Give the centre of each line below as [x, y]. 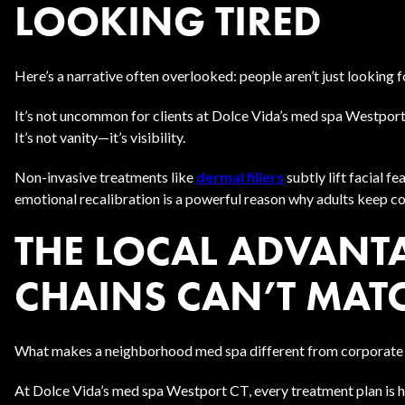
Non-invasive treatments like [105, 177]
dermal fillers [240, 177]
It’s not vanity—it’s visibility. [100, 137]
